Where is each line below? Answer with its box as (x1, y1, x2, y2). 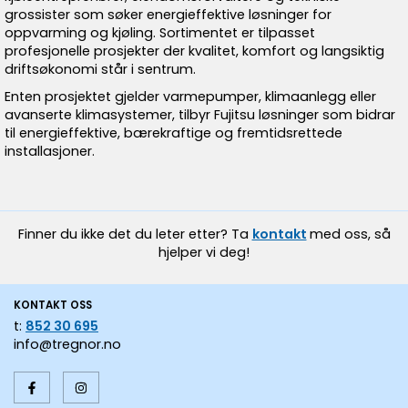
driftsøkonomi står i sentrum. (5, 60, 196, 78)
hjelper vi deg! (158, 243, 250, 261)
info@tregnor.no (14, 335, 121, 353)
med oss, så (309, 225, 391, 243)
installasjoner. (5, 142, 95, 160)
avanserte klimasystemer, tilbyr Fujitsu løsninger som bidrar (5, 106, 395, 124)
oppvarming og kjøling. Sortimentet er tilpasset (5, 24, 315, 42)
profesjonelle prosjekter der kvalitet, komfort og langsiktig (5, 42, 384, 60)
